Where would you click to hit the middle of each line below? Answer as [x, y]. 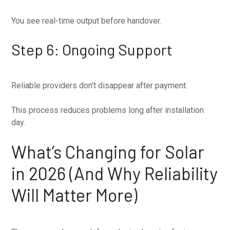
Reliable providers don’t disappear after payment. [100, 85]
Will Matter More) [74, 195]
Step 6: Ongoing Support [92, 49]
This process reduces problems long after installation [108, 110]
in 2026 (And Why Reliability [115, 173]
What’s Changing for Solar [108, 151]
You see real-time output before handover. [87, 21]
